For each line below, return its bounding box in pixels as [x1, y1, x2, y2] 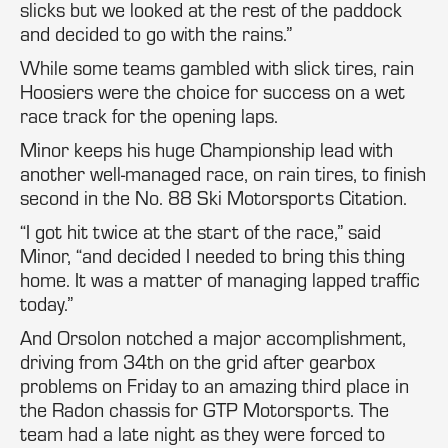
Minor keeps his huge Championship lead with [20, 137, 393, 162]
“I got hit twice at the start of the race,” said [20, 219, 381, 244]
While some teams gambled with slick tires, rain [20, 55, 414, 80]
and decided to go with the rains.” [20, 21, 292, 46]
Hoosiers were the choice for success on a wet [20, 79, 405, 104]
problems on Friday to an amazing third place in [20, 373, 409, 398]
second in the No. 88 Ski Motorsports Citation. [20, 185, 407, 210]
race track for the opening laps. [20, 103, 278, 128]
